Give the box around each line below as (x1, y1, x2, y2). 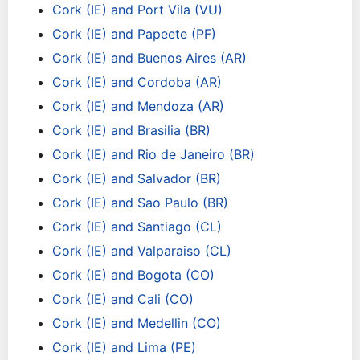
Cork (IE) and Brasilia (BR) (52, 122, 211, 138)
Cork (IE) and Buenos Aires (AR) (52, 50, 247, 66)
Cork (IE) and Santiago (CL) (52, 219, 222, 235)
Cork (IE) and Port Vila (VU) (52, 2, 223, 18)
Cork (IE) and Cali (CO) (52, 291, 194, 307)
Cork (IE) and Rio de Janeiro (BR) (52, 146, 255, 162)
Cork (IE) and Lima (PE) (52, 339, 196, 355)
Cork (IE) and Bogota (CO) (52, 267, 215, 283)
